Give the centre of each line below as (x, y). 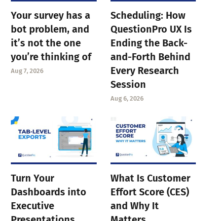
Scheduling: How (148, 15)
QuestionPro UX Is (151, 29)
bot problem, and (50, 29)
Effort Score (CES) (149, 192)
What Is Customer (150, 178)
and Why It (134, 205)
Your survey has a (51, 15)
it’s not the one (46, 43)
